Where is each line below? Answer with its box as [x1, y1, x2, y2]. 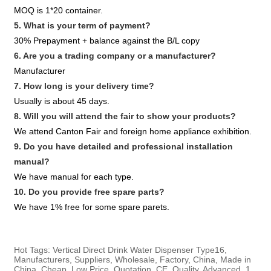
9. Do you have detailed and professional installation [14, 142, 233, 152]
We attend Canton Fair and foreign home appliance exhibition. [14, 126, 252, 137]
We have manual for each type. [14, 172, 134, 182]
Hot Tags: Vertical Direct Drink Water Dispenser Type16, [14, 245, 227, 255]
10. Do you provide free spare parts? [14, 187, 165, 197]
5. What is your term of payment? [14, 21, 151, 31]
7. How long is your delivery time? [14, 81, 155, 91]
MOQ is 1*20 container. [14, 5, 103, 16]
